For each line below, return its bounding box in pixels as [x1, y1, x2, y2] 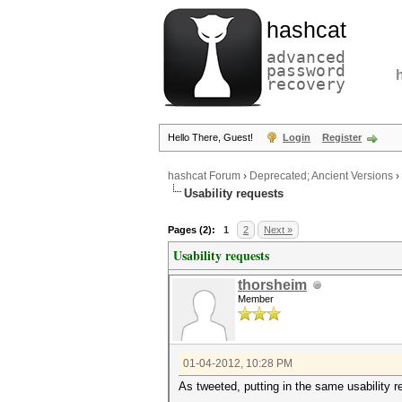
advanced [267, 48, 345, 66]
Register [322, 132, 362, 143]
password [267, 61, 345, 80]
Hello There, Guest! [168, 132, 256, 143]
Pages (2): [168, 224, 215, 235]
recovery [267, 74, 345, 93]
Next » [264, 224, 293, 235]
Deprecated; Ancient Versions [249, 170, 393, 183]
